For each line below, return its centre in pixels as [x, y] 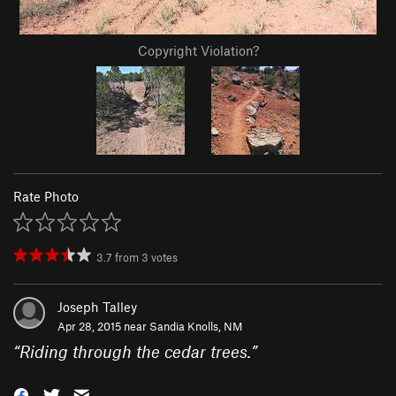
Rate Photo [46, 197]
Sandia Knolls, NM [196, 327]
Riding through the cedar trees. [135, 352]
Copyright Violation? [198, 51]
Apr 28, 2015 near [103, 327]
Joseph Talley [97, 307]
